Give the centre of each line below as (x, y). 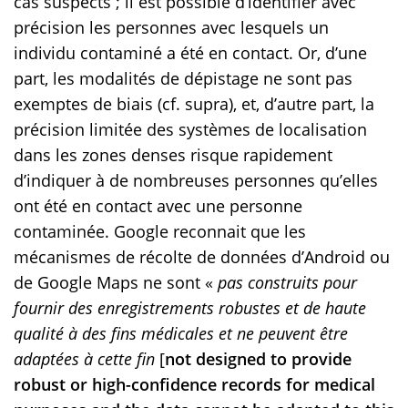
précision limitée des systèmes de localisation (190, 130)
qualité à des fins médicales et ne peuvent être (181, 334)
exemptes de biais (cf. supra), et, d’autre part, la (194, 104)
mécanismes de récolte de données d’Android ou (202, 257)
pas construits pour (287, 283)
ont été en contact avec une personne (158, 206)
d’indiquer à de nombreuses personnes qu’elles (196, 181)
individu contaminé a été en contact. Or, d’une (190, 53)
